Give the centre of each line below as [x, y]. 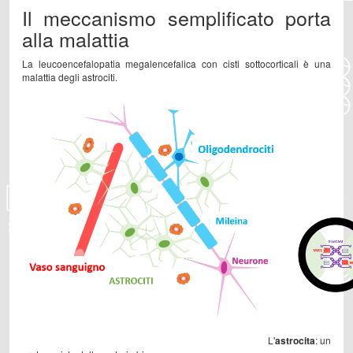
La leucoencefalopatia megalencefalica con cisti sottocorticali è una [176, 63]
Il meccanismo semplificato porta [176, 17]
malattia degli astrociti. [70, 76]
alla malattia [76, 39]
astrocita [295, 340]
